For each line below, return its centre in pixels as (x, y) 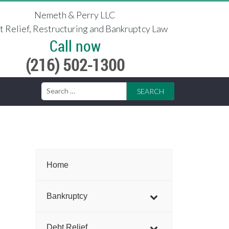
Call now (75, 46)
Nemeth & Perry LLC (75, 15)
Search (53, 82)
